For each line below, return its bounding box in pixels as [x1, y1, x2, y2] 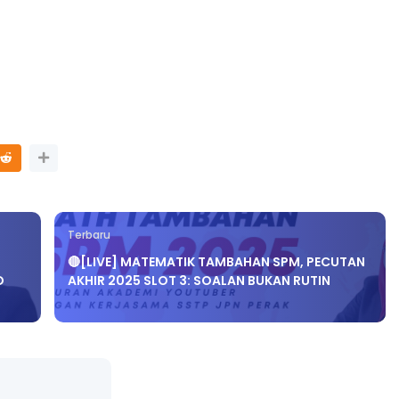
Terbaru [68, 243, 111, 258]
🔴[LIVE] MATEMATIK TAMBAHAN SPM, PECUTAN [68, 268, 366, 287]
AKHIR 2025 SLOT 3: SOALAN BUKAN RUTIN [68, 287, 331, 305]
